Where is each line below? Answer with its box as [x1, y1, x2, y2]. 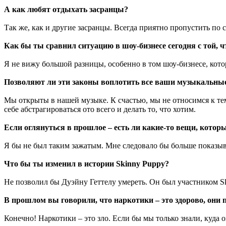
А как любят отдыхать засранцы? [4, 5, 128, 14]
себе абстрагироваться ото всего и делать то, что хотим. [4, 104, 196, 114]
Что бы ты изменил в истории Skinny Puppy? [4, 159, 169, 168]
